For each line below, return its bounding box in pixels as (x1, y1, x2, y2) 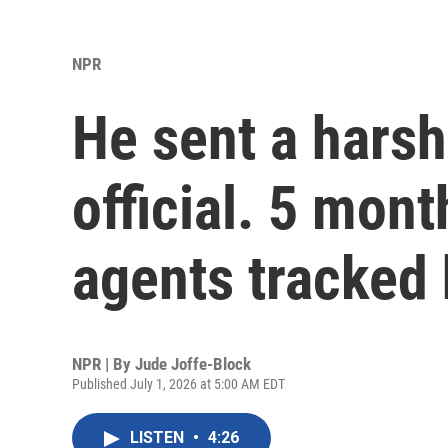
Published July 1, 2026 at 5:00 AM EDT (72, 376, 285, 393)
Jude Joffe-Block (135, 354, 251, 375)
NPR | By (72, 354, 135, 375)
